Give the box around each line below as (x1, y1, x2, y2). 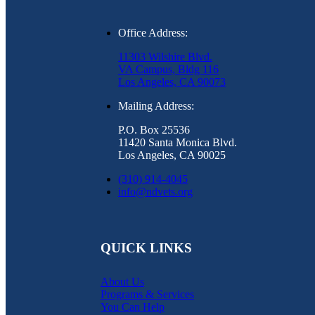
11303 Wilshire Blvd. (118, 51, 212, 63)
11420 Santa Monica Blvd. (118, 136, 237, 149)
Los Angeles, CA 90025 (118, 149, 226, 162)
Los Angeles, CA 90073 (118, 76, 226, 89)
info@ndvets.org (118, 186, 193, 198)
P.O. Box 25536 (118, 124, 190, 136)
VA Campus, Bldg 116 (118, 63, 219, 76)
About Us (101, 275, 144, 288)
